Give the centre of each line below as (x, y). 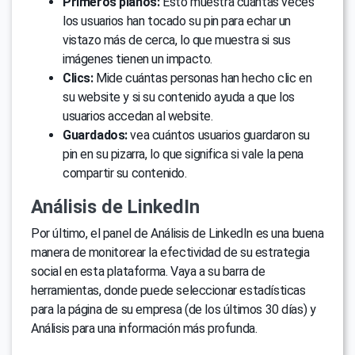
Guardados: (95, 136)
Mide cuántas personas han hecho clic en (202, 78)
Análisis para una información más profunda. (144, 329)
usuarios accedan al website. (138, 116)
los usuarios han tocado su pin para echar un (177, 21)
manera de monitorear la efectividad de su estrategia (170, 253)
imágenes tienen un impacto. (137, 59)
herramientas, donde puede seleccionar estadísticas (168, 291)
